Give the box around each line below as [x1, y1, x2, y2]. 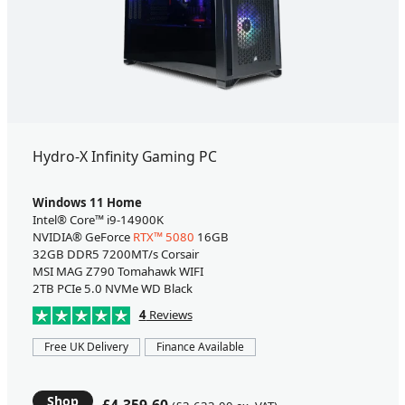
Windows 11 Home [32, 194, 142, 212]
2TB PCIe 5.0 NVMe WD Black [32, 280, 193, 297]
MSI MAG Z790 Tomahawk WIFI [32, 263, 203, 280]
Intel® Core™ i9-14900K [32, 212, 164, 229]
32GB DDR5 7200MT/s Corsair [32, 246, 199, 263]
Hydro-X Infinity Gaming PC [32, 146, 217, 167]
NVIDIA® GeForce [32, 229, 133, 246]
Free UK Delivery [43, 339, 128, 355]
